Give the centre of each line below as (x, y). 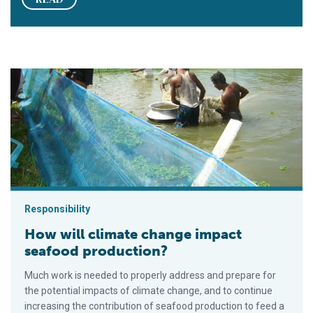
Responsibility (57, 209)
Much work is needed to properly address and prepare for (150, 276)
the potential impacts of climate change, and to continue (148, 291)
